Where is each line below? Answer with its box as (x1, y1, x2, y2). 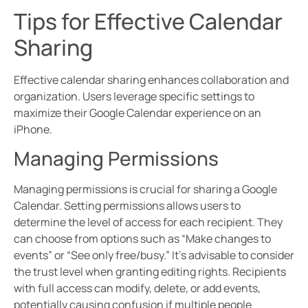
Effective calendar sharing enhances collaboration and (14, 71, 289, 87)
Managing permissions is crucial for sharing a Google (14, 181, 277, 197)
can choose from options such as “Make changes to (14, 231, 271, 247)
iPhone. (14, 121, 52, 137)
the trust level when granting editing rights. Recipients (14, 264, 286, 280)
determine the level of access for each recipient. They (14, 214, 283, 230)
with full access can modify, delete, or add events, (14, 280, 261, 296)
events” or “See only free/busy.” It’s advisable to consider (14, 247, 294, 263)
